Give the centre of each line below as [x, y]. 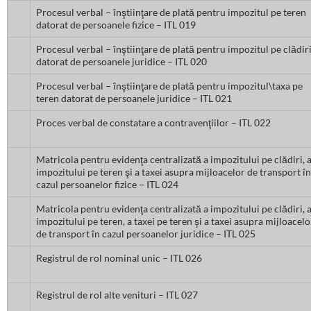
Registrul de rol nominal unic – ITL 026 [119, 258]
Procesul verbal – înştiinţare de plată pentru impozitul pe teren [171, 12]
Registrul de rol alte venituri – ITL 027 [117, 295]
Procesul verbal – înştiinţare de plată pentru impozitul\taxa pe [169, 86]
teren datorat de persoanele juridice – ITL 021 [134, 99]
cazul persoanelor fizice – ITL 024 [107, 185]
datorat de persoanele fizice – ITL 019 [116, 25]
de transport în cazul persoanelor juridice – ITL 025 [146, 234]
